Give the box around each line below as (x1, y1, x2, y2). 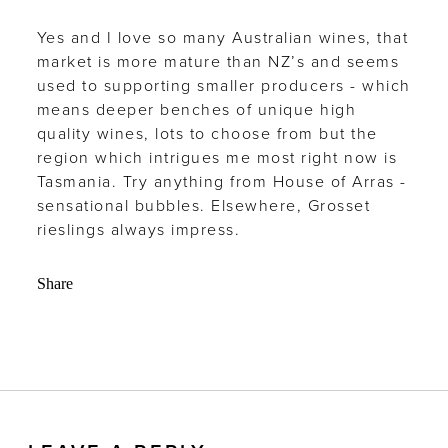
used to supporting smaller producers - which (36, 76, 411, 97)
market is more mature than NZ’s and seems (36, 52, 400, 73)
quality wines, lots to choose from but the (36, 124, 378, 145)
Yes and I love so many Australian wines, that (36, 28, 409, 49)
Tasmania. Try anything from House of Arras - (36, 172, 407, 193)
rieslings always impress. (36, 220, 241, 241)
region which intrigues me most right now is (36, 148, 398, 169)
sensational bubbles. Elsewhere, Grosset (36, 196, 371, 217)
